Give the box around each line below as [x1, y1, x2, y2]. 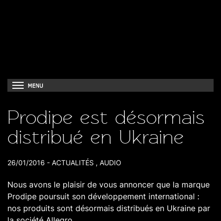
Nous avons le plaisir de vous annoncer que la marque [7, 180, 210, 189]
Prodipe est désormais [7, 106, 205, 129]
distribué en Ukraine [7, 126, 184, 148]
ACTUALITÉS [52, 158, 94, 167]
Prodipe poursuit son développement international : [7, 191, 199, 201]
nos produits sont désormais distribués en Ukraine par [7, 203, 210, 213]
